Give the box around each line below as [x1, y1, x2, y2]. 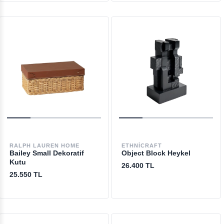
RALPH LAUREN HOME [9, 142, 79, 148]
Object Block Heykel [121, 149, 190, 157]
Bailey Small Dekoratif [9, 149, 84, 157]
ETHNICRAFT [121, 142, 162, 148]
